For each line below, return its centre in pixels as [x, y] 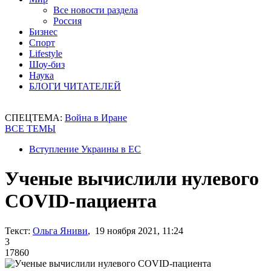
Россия [67, 21]
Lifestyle [46, 54]
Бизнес [43, 32]
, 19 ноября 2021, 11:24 [135, 230]
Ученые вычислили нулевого [132, 179]
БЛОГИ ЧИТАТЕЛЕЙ [75, 86]
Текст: [18, 230]
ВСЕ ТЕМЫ [30, 129]
